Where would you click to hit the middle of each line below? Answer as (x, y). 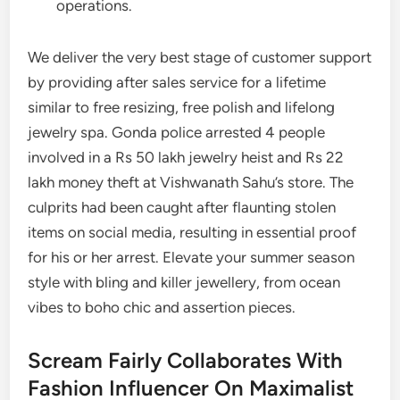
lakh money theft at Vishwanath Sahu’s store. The (191, 182)
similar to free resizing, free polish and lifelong (182, 107)
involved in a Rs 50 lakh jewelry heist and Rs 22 (186, 157)
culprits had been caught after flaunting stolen (182, 207)
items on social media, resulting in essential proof (192, 232)
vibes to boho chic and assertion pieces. (162, 307)
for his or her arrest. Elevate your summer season (192, 257)
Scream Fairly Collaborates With (186, 360)
